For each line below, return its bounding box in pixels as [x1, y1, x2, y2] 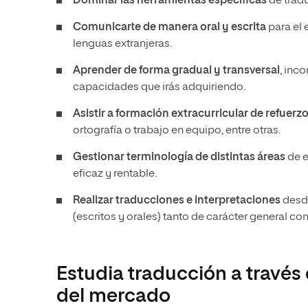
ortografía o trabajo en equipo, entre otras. [73, 125, 280, 136]
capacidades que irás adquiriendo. [73, 82, 245, 93]
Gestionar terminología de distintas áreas [73, 152, 285, 163]
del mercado [56, 287, 170, 306]
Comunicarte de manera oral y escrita [73, 22, 266, 33]
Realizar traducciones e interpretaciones [73, 195, 280, 206]
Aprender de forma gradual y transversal [73, 65, 280, 76]
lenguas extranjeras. [73, 38, 172, 49]
